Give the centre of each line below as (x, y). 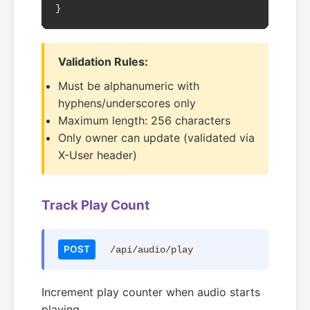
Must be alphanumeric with (129, 86)
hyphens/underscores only (127, 103)
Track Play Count (95, 205)
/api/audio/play (152, 250)
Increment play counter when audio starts (151, 292)
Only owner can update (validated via (156, 138)
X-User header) (98, 155)
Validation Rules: (103, 62)
